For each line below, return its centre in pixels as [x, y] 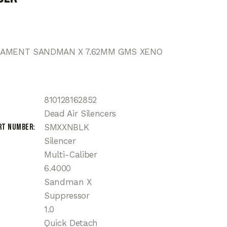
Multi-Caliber [71, 155]
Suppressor [67, 196]
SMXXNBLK [67, 127]
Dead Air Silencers [80, 114]
